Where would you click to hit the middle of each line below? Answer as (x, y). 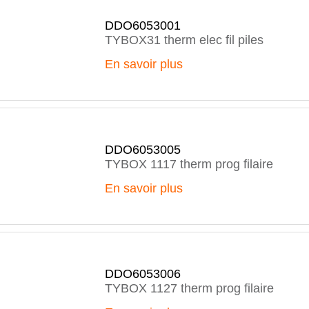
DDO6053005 (143, 150)
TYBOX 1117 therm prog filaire (189, 164)
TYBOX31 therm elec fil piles (184, 40)
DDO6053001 (143, 26)
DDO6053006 (143, 274)
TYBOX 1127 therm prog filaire (189, 288)
